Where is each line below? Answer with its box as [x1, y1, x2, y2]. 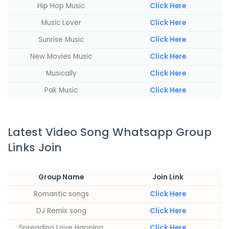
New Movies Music [30, 51, 92, 61]
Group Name [38, 172, 84, 182]
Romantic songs [33, 189, 89, 199]
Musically [45, 68, 77, 78]
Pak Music [44, 85, 78, 95]
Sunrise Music [38, 34, 84, 44]
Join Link [152, 172, 184, 182]
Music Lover [41, 17, 81, 28]
